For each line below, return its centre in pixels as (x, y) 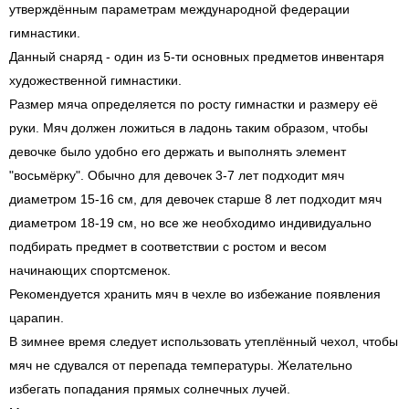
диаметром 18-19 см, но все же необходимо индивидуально (190, 223)
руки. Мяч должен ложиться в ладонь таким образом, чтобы (189, 128)
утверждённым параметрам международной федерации (179, 9)
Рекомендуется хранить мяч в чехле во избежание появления (195, 294)
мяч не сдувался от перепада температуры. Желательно (181, 365)
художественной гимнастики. (95, 80)
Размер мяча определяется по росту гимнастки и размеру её (194, 104)
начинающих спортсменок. (90, 270)
